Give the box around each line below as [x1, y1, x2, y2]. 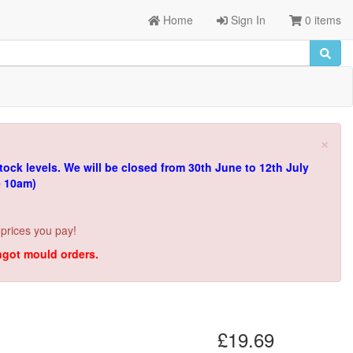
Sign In [228, 12, 266, 28]
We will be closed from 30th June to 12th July [63, 159, 309, 175]
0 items [302, 12, 341, 28]
